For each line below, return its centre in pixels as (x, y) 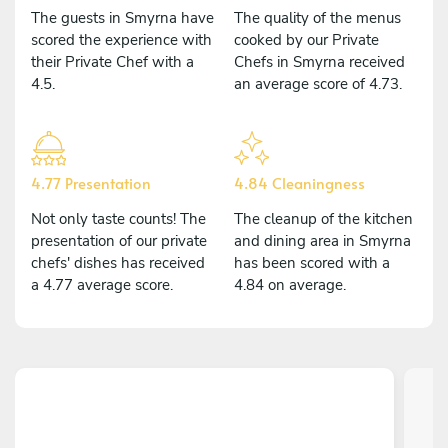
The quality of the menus (317, 17)
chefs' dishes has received (118, 262)
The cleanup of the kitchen (323, 218)
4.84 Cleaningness (299, 182)
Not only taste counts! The (118, 218)
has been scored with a (312, 262)
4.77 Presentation (91, 182)
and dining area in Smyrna (322, 240)
